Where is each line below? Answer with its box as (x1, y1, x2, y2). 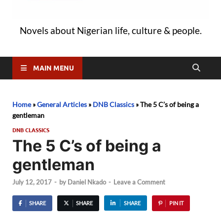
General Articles (37, 100, 87, 109)
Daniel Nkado (68, 178, 106, 186)
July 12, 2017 (12, 178, 52, 186)
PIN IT (169, 200, 184, 207)
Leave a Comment (113, 178, 165, 186)
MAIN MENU (33, 63, 74, 73)
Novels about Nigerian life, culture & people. (19, 24, 202, 36)
